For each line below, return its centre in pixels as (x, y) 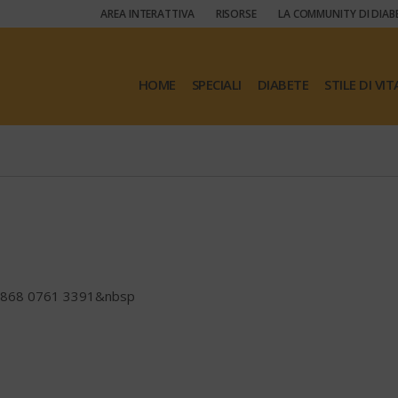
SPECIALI (216, 84)
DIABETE (283, 84)
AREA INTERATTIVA (147, 14)
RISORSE (236, 14)
